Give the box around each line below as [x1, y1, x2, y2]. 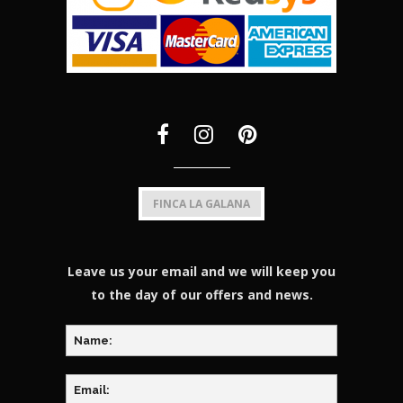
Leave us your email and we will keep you [67, 263, 336, 280]
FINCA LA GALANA [153, 196, 250, 211]
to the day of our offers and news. [90, 286, 313, 303]
